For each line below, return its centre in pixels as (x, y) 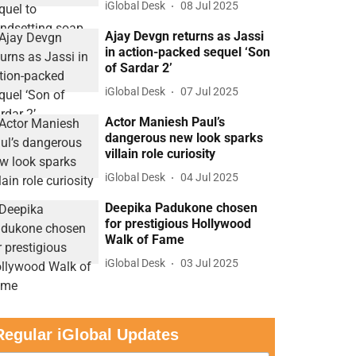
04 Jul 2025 (210, 178)
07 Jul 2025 (210, 92)
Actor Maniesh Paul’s (165, 122)
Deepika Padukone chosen (182, 207)
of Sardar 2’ (139, 68)
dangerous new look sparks (184, 137)
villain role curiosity (161, 153)
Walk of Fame (145, 239)
